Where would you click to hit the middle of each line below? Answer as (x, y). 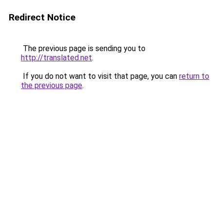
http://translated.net (56, 58)
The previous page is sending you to (83, 48)
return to (194, 76)
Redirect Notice (42, 17)
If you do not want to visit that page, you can (100, 76)
